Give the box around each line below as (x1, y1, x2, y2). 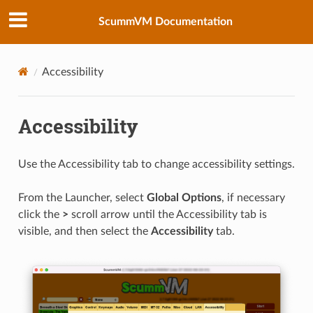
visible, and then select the (17, 225, 151, 237)
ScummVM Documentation (99, 16, 233, 28)
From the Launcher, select (17, 191, 147, 203)
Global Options (146, 191, 221, 203)
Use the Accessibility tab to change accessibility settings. (17, 158, 295, 170)
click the (17, 208, 62, 220)
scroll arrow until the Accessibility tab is (68, 208, 267, 220)
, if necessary (221, 191, 285, 203)
